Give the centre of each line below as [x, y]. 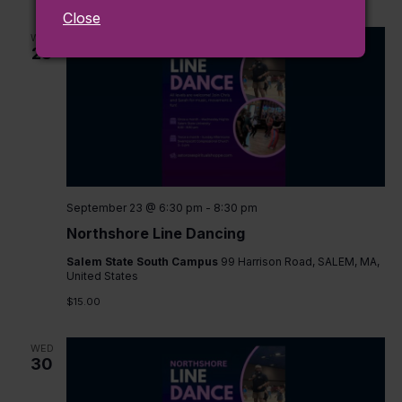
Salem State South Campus [143, 261]
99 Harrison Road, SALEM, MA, [300, 261]
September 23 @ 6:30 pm [134, 207]
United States [102, 275]
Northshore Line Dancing [155, 233]
